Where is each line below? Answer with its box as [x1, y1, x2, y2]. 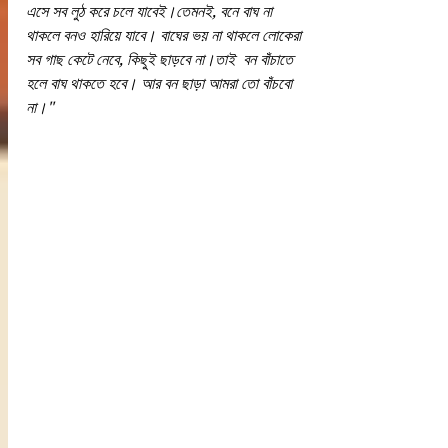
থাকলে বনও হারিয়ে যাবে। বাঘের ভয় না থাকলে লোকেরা [26, 26, 305, 46]
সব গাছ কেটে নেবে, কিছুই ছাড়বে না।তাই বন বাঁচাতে [26, 50, 297, 70]
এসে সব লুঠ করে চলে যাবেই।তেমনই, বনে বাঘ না [26, 2, 276, 22]
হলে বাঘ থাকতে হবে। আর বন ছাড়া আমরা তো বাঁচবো [26, 74, 296, 94]
